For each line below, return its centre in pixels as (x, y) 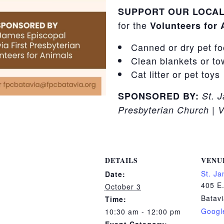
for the (134, 25)
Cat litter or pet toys (176, 74)
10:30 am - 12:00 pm (143, 212)
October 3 (123, 187)
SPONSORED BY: (159, 96)
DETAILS (121, 160)
